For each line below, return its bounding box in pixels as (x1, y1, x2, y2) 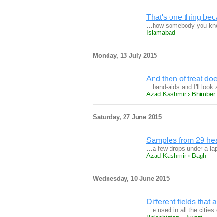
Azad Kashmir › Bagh (146, 152, 206, 159)
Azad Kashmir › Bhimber (146, 91, 215, 98)
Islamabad (146, 29, 175, 36)
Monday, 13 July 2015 (93, 52, 157, 59)
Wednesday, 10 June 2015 (93, 175, 170, 182)
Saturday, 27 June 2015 (93, 113, 162, 121)
